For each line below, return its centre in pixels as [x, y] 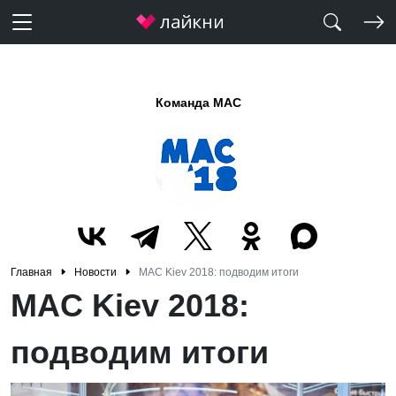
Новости [95, 272]
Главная [31, 272]
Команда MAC [198, 103]
